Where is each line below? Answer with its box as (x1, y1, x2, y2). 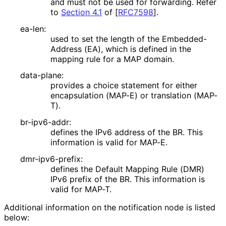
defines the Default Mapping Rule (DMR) (50, 164, 204, 175)
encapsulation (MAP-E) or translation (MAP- (50, 90, 217, 101)
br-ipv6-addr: (20, 117, 71, 128)
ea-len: (20, 23, 46, 34)
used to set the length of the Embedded (50, 33, 203, 44)
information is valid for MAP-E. (50, 137, 167, 148)
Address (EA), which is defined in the (50, 43, 191, 54)
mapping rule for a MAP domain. (50, 53, 174, 64)
